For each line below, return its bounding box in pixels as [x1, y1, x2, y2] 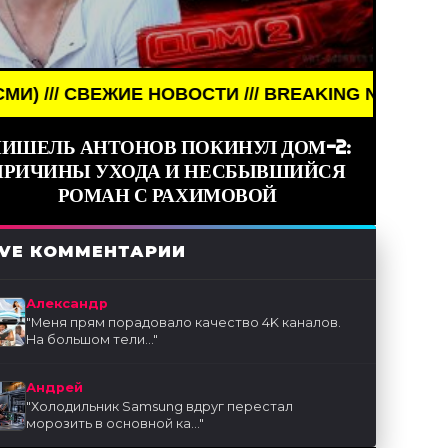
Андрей [26, 380, 84, 396]
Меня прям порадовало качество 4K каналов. [31, 315, 342, 331]
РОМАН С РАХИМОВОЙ [57, 183, 277, 208]
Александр [26, 296, 109, 312]
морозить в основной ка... [26, 416, 200, 432]
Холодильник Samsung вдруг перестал [31, 399, 294, 415]
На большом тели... [26, 332, 154, 348]
